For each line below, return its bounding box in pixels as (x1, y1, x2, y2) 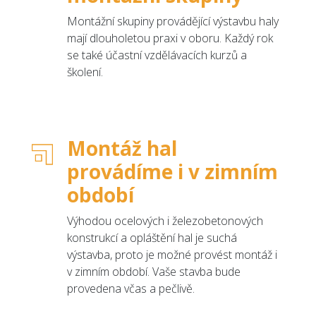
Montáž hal (67, 134, 177, 162)
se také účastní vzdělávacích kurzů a (67, 47, 247, 63)
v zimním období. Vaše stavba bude (67, 263, 241, 279)
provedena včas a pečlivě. (67, 280, 195, 296)
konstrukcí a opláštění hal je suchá (67, 229, 237, 245)
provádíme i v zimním (67, 157, 278, 185)
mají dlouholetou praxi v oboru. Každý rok (67, 30, 273, 46)
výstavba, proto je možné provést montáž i (67, 246, 277, 262)
